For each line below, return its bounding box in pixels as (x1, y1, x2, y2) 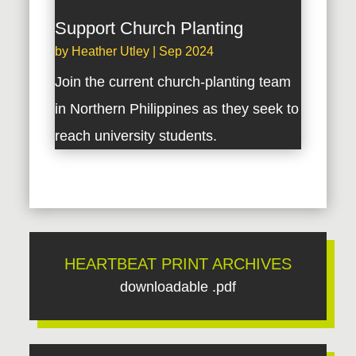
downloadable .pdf (120, 279, 236, 296)
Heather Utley (72, 44, 150, 59)
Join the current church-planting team (55, 74, 292, 91)
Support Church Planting (55, 18, 244, 39)
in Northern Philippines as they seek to (55, 101, 300, 118)
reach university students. (55, 128, 218, 145)
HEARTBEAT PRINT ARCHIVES (64, 255, 292, 273)
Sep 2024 (159, 44, 215, 59)
